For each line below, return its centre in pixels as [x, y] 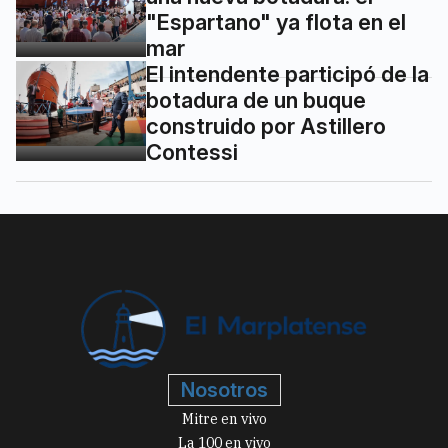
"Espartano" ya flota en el [276, 21]
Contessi [192, 151]
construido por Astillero [266, 125]
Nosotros [224, 390]
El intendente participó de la [287, 73]
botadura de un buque [256, 99]
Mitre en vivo [224, 419]
